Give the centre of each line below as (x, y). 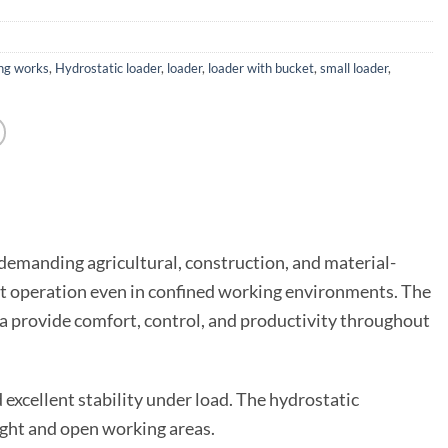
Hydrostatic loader (108, 68)
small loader (354, 68)
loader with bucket (261, 68)
